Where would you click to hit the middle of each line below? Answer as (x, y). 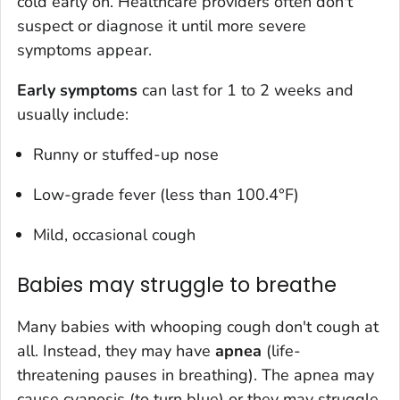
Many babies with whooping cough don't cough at (198, 327)
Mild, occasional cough (114, 235)
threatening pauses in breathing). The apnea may (196, 375)
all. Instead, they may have (116, 351)
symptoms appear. (84, 50)
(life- (281, 351)
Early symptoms (77, 91)
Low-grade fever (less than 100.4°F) (166, 195)
